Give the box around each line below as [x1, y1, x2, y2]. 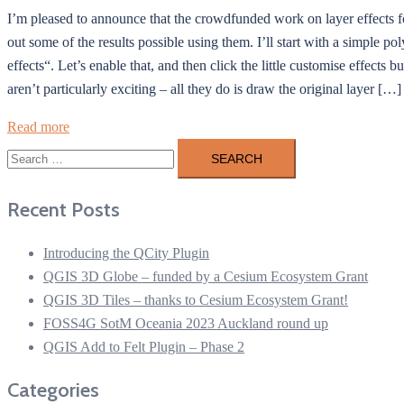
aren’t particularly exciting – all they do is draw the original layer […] [7, 81, 401, 97]
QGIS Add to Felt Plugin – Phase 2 [43, 339, 244, 355]
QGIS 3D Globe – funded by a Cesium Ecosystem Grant [43, 269, 368, 285]
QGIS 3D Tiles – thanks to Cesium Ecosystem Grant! [43, 292, 348, 308]
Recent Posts [7, 197, 120, 223]
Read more [7, 119, 69, 135]
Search [6, 142, 45, 158]
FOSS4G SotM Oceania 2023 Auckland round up [43, 316, 328, 332]
